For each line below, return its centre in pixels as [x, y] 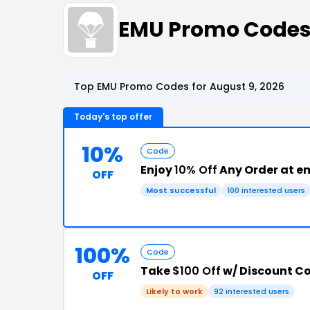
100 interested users [266, 190]
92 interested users [252, 291]
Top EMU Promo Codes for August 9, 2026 [179, 86]
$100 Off [197, 271]
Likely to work [174, 291]
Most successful [181, 190]
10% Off [196, 170]
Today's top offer [113, 117]
